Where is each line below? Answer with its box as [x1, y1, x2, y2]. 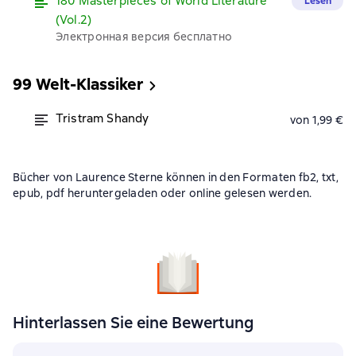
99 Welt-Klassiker [13, 74, 143, 95]
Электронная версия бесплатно [56, 29, 232, 44]
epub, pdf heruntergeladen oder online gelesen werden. [13, 186, 312, 200]
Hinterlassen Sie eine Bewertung [13, 312, 253, 333]
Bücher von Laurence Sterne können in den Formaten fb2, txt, [13, 170, 339, 184]
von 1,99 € [289, 113, 343, 127]
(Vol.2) [56, 12, 92, 28]
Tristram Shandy [56, 110, 149, 126]
